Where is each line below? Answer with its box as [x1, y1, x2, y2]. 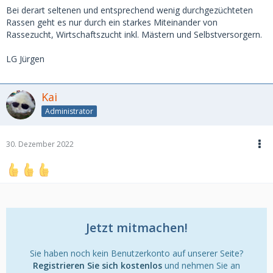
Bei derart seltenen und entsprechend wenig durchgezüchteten [6, 4, 253, 16]
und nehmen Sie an [162, 259, 240, 271]
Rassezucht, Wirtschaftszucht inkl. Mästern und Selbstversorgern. [6, 28, 262, 40]
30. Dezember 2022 [6, 138, 74, 149]
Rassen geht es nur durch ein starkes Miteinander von [6, 16, 218, 28]
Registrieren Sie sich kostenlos [33, 259, 162, 271]
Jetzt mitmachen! [85, 219, 188, 236]
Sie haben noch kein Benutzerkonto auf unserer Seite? [30, 247, 243, 259]
